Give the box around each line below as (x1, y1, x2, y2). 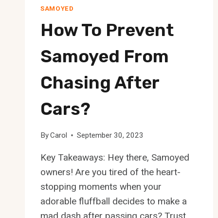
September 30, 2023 (77, 130, 144, 140)
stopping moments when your (40, 181, 162, 192)
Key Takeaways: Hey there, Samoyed (40, 151, 189, 163)
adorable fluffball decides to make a (40, 195, 187, 207)
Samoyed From (40, 45, 169, 67)
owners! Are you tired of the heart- (40, 166, 181, 178)
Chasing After (40, 72, 159, 93)
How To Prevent (40, 19, 174, 40)
